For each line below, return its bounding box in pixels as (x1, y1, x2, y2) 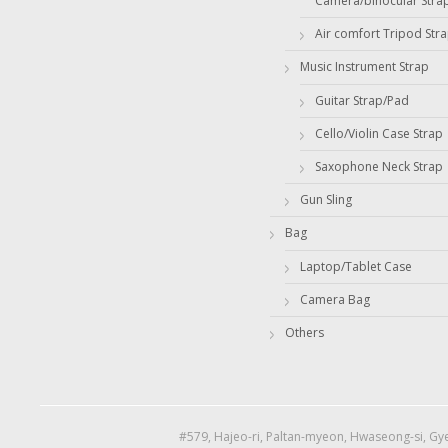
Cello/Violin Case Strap (315, 125, 443, 143)
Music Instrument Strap (300, 58, 429, 76)
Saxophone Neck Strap (315, 158, 443, 176)
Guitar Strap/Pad (315, 92, 409, 110)
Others (285, 324, 324, 342)
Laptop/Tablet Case (300, 258, 412, 276)
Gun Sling (300, 191, 352, 209)
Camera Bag (300, 291, 370, 309)
